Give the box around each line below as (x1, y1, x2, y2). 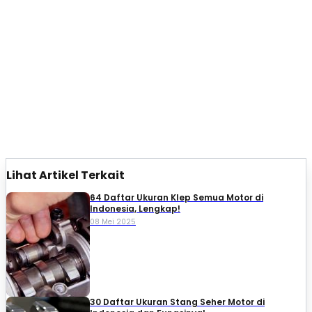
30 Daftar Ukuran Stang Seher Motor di (90, 296, 265, 309)
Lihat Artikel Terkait (6, 166, 125, 183)
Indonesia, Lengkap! (90, 203, 180, 215)
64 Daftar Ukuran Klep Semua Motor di (90, 192, 263, 204)
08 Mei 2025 (90, 217, 136, 228)
